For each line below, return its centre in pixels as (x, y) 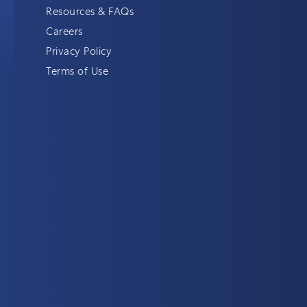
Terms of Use (77, 71)
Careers (64, 32)
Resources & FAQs (90, 12)
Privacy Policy (79, 51)
